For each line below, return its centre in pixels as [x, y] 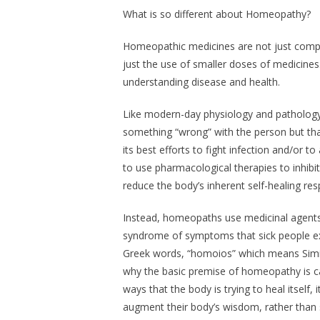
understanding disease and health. [201, 82]
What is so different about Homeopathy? [217, 14]
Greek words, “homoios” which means [212, 254]
